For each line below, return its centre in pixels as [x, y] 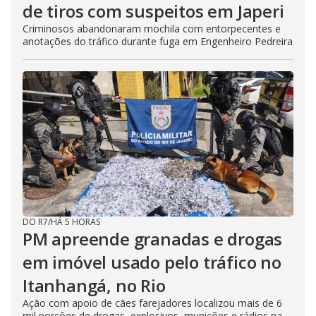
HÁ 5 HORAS [75, 221]
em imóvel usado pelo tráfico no [152, 262]
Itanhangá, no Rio [94, 285]
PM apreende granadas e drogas [153, 238]
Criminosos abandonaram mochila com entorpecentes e [152, 28]
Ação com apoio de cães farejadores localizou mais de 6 [152, 303]
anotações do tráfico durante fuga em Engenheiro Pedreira [158, 41]
